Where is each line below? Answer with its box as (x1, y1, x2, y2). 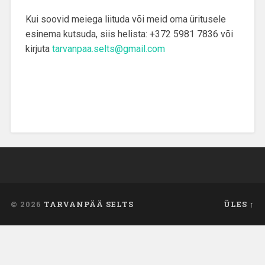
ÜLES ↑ (224, 199, 255, 209)
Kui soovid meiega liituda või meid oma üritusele (25, 13, 226, 25)
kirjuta (25, 43, 52, 54)
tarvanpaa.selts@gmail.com (51, 43, 165, 54)
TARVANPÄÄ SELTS (43, 199, 134, 209)
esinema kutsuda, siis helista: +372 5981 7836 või (25, 28, 233, 40)
